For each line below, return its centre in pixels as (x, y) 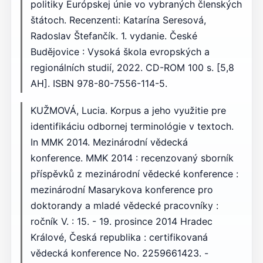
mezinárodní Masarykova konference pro (122, 190)
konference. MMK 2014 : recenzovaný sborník (132, 158)
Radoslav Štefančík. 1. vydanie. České (114, 36)
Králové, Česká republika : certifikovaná (119, 237)
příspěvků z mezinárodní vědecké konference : (134, 174)
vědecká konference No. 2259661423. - (119, 253)
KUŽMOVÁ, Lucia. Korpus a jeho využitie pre (128, 111)
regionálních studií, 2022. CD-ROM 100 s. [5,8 (132, 68)
